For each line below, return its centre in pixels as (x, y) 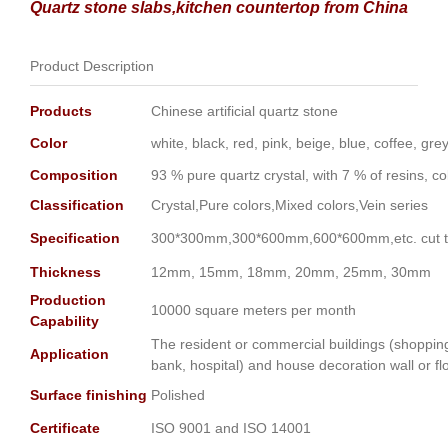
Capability (64, 321)
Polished (178, 395)
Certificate (65, 428)
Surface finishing (88, 395)
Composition (74, 175)
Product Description (92, 66)
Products (61, 111)
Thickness (65, 272)
